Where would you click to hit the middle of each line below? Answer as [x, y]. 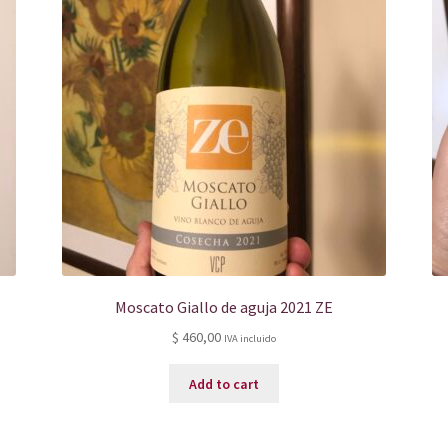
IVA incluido [249, 339]
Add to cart [223, 383]
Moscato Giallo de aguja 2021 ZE [223, 307]
